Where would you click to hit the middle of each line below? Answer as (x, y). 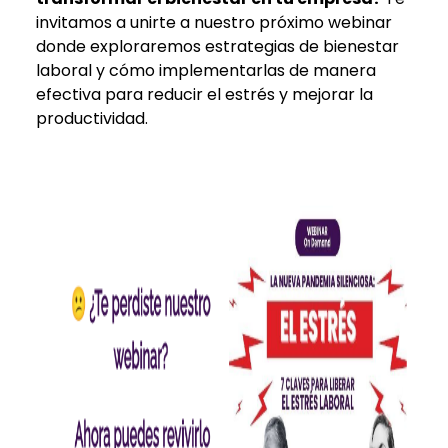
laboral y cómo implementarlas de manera (206, 70)
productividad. (92, 118)
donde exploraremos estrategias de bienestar (217, 46)
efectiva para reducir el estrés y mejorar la (204, 94)
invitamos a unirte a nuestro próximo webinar (214, 22)
